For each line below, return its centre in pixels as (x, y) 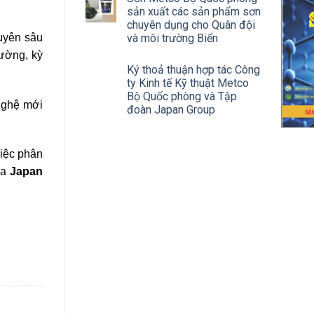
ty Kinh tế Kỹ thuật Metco (188, 83)
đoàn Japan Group (171, 110)
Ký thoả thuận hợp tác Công (193, 70)
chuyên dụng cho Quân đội (191, 25)
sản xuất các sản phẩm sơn (194, 12)
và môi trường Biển (172, 38)
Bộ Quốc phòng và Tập (182, 96)
